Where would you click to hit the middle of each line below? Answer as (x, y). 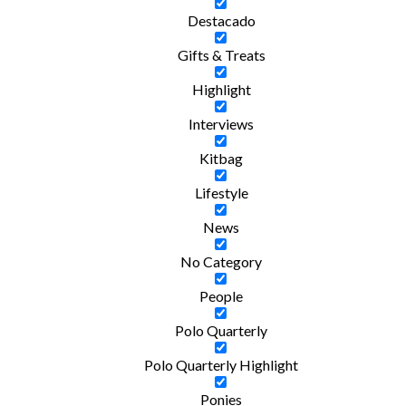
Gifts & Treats (221, 55)
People (221, 296)
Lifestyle (221, 193)
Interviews (221, 124)
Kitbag (221, 159)
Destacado (221, 21)
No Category (221, 262)
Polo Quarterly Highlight (221, 365)
